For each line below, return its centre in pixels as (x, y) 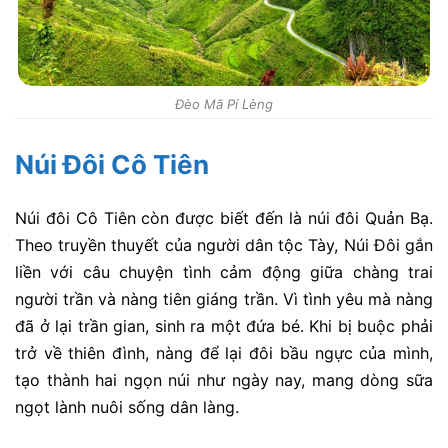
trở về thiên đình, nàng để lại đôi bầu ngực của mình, (224, 353)
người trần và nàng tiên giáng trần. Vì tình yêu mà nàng (224, 299)
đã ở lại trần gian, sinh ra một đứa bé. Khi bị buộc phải (224, 326)
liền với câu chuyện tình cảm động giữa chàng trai (224, 272)
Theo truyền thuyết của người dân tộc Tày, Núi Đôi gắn (224, 245)
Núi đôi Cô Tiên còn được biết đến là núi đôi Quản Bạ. (224, 218)
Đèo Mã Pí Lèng (224, 104)
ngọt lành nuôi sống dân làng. (127, 407)
